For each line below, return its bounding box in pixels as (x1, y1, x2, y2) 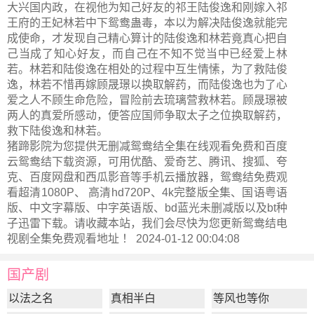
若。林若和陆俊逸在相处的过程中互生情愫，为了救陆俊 (7, 63, 287, 75)
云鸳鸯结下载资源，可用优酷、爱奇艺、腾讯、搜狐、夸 (7, 156, 287, 168)
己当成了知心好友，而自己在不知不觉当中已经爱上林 (7, 48, 287, 60)
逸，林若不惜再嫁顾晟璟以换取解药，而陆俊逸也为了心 (7, 78, 287, 90)
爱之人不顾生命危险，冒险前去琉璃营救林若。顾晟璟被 (7, 94, 287, 106)
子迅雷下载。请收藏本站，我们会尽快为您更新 (7, 217, 243, 229)
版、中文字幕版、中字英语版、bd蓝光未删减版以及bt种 (7, 202, 287, 214)
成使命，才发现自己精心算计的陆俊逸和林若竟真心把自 (7, 32, 287, 44)
